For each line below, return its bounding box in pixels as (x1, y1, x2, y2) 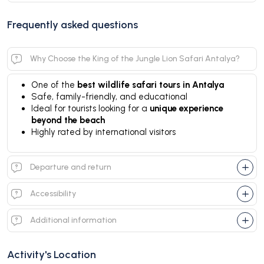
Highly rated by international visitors (31, 126, 176, 137)
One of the (31, 79, 77, 90)
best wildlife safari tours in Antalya (77, 79, 224, 90)
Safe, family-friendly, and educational (31, 91, 187, 102)
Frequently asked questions (7, 18, 138, 31)
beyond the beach (31, 114, 105, 126)
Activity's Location (7, 247, 96, 261)
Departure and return (30, 161, 111, 172)
